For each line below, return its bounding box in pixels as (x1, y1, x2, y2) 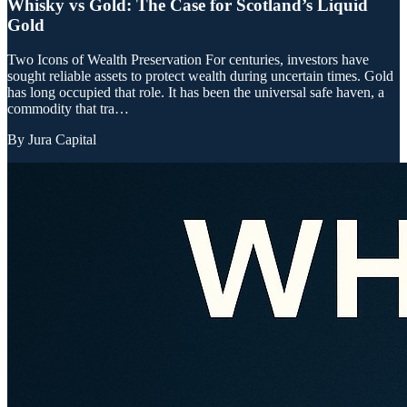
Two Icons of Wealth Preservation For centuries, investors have (7, 52, 369, 68)
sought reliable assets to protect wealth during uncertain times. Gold (7, 68, 393, 84)
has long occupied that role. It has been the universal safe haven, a (7, 84, 384, 101)
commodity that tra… (7, 101, 129, 117)
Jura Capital (28, 132, 96, 148)
